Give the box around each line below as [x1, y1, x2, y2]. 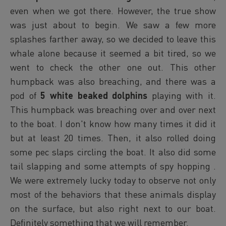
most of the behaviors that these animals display [10, 188, 216, 200]
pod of [10, 89, 41, 101]
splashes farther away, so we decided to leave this [10, 33, 216, 45]
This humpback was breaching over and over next [10, 103, 216, 116]
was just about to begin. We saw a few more [10, 19, 216, 31]
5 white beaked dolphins [40, 89, 152, 101]
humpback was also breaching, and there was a [10, 75, 216, 87]
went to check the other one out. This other [10, 61, 216, 73]
